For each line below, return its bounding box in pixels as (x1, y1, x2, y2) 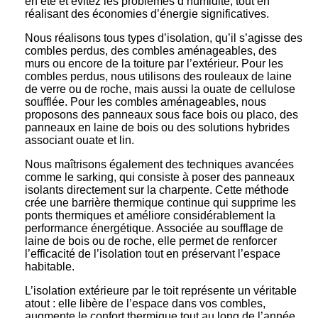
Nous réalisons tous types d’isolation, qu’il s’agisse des (25, 31, 302, 44)
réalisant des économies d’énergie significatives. (25, 7, 272, 20)
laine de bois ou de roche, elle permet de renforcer (25, 234, 277, 247)
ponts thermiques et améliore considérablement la (25, 209, 275, 221)
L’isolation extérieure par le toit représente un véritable (25, 284, 297, 297)
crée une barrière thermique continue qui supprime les (25, 196, 296, 209)
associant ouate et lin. (25, 133, 137, 146)
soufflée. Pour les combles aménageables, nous (25, 95, 266, 108)
